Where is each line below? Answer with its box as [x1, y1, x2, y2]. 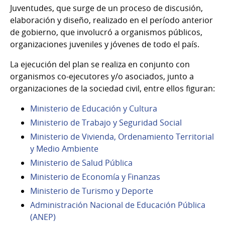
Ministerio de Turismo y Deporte [30, 185, 153, 196]
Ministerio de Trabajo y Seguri [30, 117, 143, 128]
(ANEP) [30, 211, 56, 222]
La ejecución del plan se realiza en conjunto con [10, 58, 190, 70]
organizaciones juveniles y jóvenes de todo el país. [10, 38, 199, 50]
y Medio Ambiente [30, 143, 98, 154]
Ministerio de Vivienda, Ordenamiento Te [30, 131, 185, 142]
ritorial [188, 131, 214, 142]
